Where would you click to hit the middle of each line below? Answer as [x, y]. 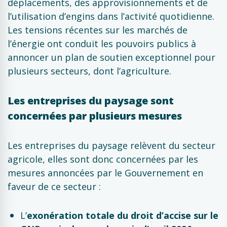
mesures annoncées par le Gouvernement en [105, 173]
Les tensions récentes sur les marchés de [98, 30]
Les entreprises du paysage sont [91, 101]
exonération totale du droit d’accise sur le [123, 215]
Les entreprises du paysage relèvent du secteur [111, 145]
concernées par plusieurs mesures [95, 116]
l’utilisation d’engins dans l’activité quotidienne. [111, 16]
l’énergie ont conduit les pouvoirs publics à [102, 44]
